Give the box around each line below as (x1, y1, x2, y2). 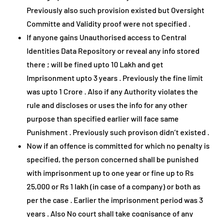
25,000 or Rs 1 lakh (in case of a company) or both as (27, 182, 201, 191)
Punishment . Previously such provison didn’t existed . (27, 127, 209, 137)
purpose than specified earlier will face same (27, 114, 179, 124)
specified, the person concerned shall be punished (27, 155, 199, 164)
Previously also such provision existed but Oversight (27, 5, 204, 15)
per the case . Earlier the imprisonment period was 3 (27, 195, 203, 205)
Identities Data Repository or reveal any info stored (27, 46, 200, 56)
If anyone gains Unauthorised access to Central (27, 32, 186, 42)
